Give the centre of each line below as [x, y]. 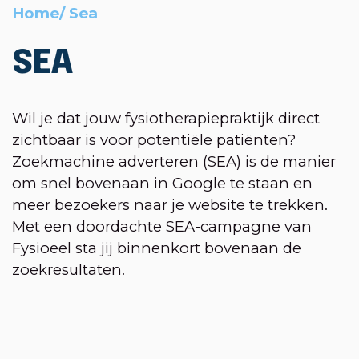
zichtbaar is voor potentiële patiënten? [154, 140]
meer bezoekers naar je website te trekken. [170, 205]
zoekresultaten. [69, 270]
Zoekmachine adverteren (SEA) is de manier [174, 162]
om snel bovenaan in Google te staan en [162, 184]
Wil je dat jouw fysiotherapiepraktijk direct [166, 119]
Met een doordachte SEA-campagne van [162, 227]
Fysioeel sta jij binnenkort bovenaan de [157, 248]
